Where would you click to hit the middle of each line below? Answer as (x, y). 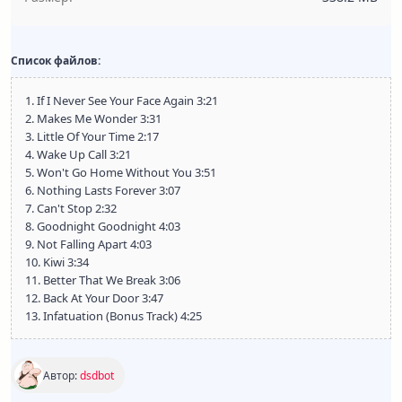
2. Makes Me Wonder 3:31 (93, 118)
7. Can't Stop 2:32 (71, 208)
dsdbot (97, 375)
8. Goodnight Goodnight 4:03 (103, 226)
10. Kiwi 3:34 (57, 262)
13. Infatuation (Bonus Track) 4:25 (114, 316)
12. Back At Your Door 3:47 (94, 298)
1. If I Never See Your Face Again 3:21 (122, 100)
